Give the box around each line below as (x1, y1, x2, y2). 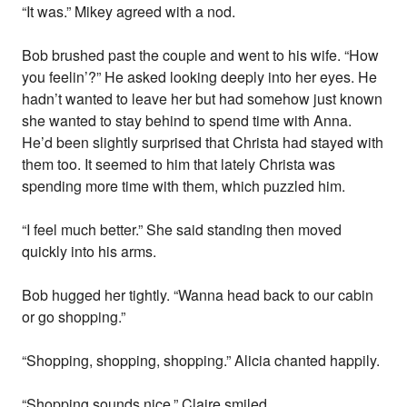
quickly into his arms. (22, 241, 157, 263)
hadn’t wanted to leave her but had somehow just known (22, 88, 383, 110)
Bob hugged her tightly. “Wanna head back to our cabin (22, 284, 374, 306)
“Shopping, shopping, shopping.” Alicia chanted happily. (22, 350, 381, 372)
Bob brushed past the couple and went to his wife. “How (22, 45, 380, 66)
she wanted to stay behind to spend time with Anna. (22, 110, 352, 132)
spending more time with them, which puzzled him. (22, 175, 346, 197)
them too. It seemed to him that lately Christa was (22, 154, 336, 175)
